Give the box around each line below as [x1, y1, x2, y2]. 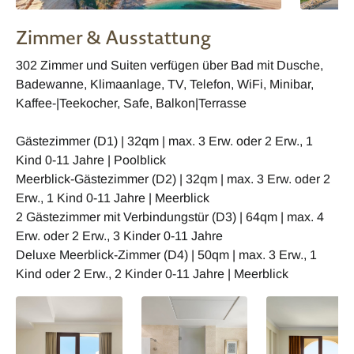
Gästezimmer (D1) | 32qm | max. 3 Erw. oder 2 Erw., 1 [16, 134, 313, 148]
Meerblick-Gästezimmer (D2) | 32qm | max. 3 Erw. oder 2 [16, 171, 330, 186]
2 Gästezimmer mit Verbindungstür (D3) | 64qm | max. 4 [16, 209, 324, 224]
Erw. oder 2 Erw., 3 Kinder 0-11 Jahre [16, 228, 223, 243]
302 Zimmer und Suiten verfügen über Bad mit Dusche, [16, 58, 323, 72]
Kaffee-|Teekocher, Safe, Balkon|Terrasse [16, 96, 247, 110]
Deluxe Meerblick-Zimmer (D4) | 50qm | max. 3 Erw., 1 [16, 247, 317, 262]
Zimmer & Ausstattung [16, 24, 211, 51]
